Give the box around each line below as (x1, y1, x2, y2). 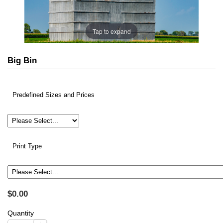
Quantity (7, 209, 34, 218)
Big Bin (7, 56, 37, 66)
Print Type (12, 143, 42, 150)
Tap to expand (92, 26, 131, 35)
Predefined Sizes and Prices (12, 92, 95, 99)
